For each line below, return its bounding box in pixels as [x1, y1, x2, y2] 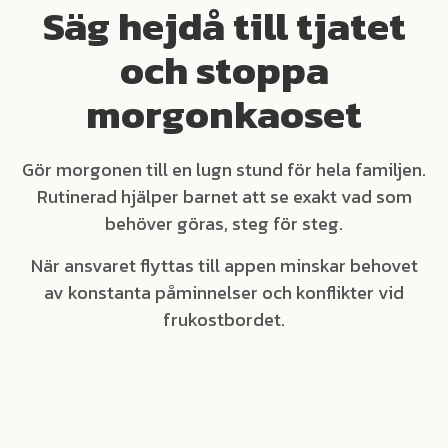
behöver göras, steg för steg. [105, 210, 343, 237]
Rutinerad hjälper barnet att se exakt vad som [36, 183, 412, 210]
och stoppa [119, 40, 329, 100]
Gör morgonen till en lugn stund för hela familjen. [22, 156, 426, 183]
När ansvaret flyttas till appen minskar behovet [30, 252, 418, 279]
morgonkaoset [86, 84, 362, 144]
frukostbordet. [163, 306, 285, 333]
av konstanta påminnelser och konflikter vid [44, 279, 404, 306]
